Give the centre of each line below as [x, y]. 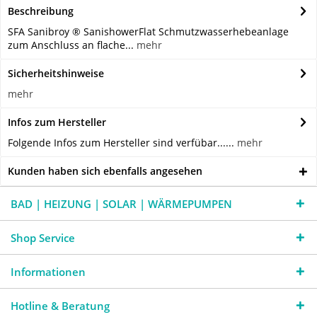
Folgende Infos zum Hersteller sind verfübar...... [122, 143]
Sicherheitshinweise [56, 74]
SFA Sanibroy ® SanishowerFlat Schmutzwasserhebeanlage [148, 32]
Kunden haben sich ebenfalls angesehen [105, 171]
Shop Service [43, 238]
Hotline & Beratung [60, 306]
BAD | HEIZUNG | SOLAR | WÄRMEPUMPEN [121, 204]
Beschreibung [41, 11]
